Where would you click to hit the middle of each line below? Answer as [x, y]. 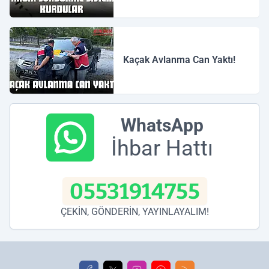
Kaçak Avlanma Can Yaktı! [180, 60]
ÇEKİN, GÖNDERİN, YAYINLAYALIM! [134, 211]
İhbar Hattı [162, 148]
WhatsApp [162, 125]
